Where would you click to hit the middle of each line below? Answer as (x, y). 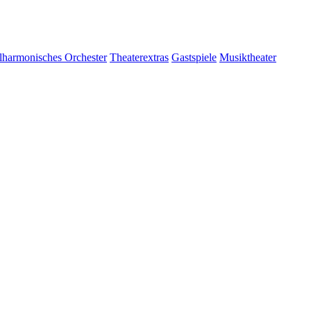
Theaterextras (139, 57)
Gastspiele (194, 57)
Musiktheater (248, 57)
